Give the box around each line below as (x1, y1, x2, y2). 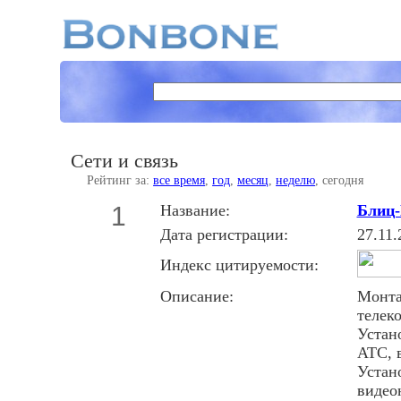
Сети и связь (71, 149, 179, 173)
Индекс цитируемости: (159, 256, 319, 275)
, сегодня (315, 173, 364, 188)
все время (153, 173, 206, 188)
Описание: (159, 287, 234, 306)
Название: (159, 201, 230, 220)
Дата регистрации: (159, 226, 288, 244)
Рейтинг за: (87, 173, 154, 188)
